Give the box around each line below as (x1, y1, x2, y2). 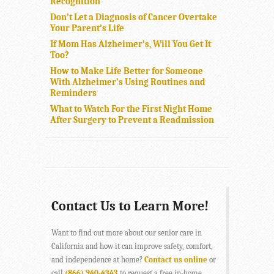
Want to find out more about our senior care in (51, 228, 202, 238)
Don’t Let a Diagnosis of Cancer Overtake (50, 12, 217, 23)
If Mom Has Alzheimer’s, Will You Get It (50, 39, 211, 50)
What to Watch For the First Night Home (50, 103, 212, 115)
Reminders (50, 87, 97, 99)
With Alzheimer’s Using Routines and (50, 76, 206, 88)
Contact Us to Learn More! (51, 198, 209, 215)
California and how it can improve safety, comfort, (51, 242, 213, 251)
